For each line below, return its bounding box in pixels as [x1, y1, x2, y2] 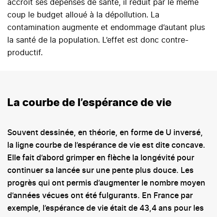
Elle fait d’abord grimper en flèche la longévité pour [7, 154, 194, 162]
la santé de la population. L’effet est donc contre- [7, 36, 188, 45]
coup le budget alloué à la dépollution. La [7, 11, 159, 19]
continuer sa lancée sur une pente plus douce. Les [7, 167, 194, 175]
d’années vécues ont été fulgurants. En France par [7, 192, 193, 200]
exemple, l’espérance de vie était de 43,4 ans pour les [7, 204, 204, 213]
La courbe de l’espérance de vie [7, 97, 171, 108]
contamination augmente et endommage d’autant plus [7, 24, 205, 32]
